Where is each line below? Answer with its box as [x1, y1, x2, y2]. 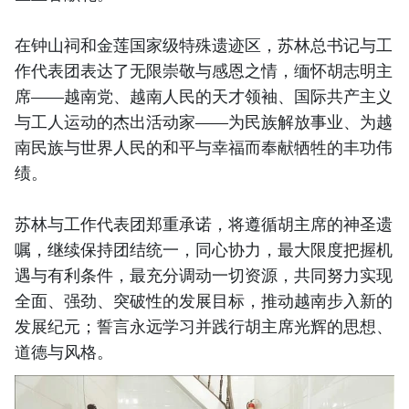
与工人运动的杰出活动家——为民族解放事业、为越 [15, 110, 393, 132]
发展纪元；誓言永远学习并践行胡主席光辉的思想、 [15, 314, 393, 337]
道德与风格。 [15, 340, 113, 362]
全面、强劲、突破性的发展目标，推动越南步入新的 [15, 288, 393, 311]
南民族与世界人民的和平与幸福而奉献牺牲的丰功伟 [15, 135, 393, 158]
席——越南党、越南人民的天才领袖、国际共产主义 [15, 84, 393, 107]
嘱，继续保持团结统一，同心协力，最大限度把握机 [15, 237, 393, 260]
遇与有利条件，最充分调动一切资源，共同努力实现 [15, 263, 393, 286]
